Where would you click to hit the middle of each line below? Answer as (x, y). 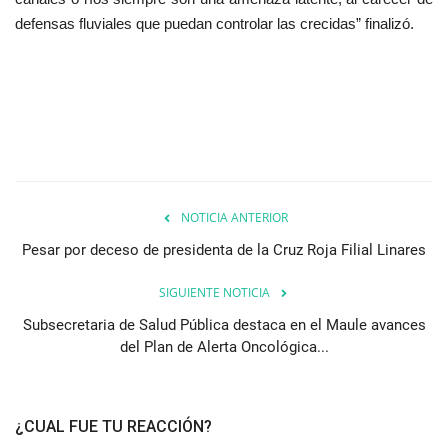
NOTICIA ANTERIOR (234, 217)
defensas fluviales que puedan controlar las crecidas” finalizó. (214, 23)
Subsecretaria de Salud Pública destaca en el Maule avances (224, 324)
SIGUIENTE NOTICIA (214, 292)
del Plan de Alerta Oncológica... (224, 346)
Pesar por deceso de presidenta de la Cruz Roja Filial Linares (224, 249)
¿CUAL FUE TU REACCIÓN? (113, 426)
